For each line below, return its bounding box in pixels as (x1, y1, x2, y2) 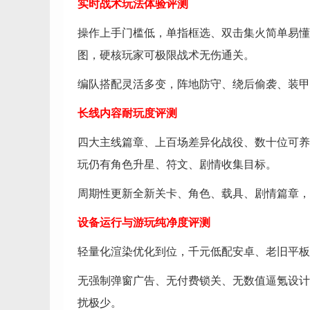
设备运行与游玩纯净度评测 (77, 217, 210, 228)
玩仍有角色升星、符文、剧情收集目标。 (77, 158, 277, 170)
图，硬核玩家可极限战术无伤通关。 (77, 49, 255, 61)
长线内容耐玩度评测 (77, 107, 177, 119)
